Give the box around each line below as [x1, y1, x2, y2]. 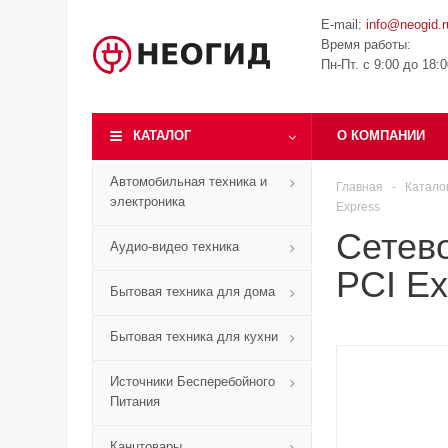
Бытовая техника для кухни [110, 329, 278, 344]
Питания [110, 394, 160, 409]
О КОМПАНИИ [337, 128, 425, 143]
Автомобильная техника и [110, 174, 267, 189]
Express [336, 200, 380, 214]
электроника [110, 194, 185, 209]
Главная [336, 180, 383, 194]
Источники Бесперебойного [110, 374, 275, 389]
